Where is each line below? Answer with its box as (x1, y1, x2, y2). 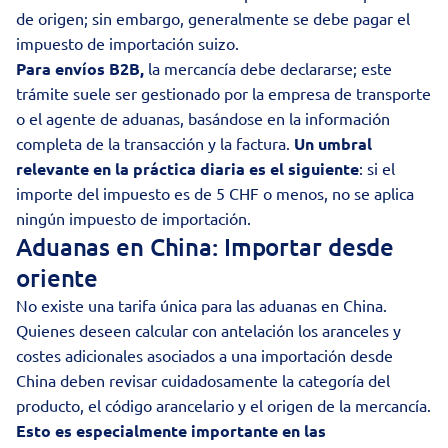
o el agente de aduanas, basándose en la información (16, 108, 390, 128)
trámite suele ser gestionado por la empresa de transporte (16, 83, 431, 103)
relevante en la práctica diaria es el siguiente (16, 158, 359, 179)
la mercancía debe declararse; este (148, 58, 392, 78)
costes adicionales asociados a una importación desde (16, 345, 393, 365)
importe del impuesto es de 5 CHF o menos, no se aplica (16, 183, 414, 203)
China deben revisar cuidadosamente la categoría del (16, 370, 390, 390)
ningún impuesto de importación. (16, 208, 251, 228)
